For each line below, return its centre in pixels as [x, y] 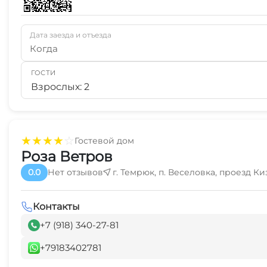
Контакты [56, 207]
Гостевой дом [104, 140]
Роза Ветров [67, 156]
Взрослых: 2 [60, 87]
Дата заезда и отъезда [71, 35]
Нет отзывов [75, 172]
